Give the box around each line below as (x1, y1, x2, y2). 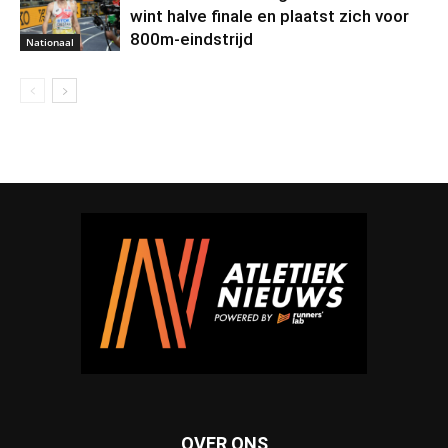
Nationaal (26, 35, 74, 50)
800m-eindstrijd (130, 29, 253, 50)
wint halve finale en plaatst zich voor (130, 6, 409, 27)
